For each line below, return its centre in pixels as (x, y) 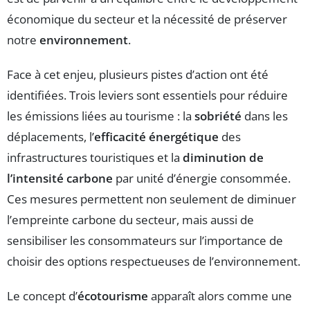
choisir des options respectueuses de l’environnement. (154, 261)
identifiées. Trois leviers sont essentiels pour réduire (147, 95)
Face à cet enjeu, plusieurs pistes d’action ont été (138, 74)
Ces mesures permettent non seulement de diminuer (152, 199)
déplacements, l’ (51, 136)
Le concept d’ (42, 295)
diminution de (223, 157)
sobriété (218, 116)
